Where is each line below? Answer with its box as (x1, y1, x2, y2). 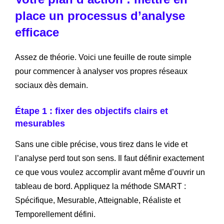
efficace (15, 25, 59, 39)
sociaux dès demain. (15, 80, 88, 89)
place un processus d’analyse (15, 8, 185, 22)
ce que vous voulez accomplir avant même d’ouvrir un (15, 167, 205, 176)
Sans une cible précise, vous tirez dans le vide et (15, 139, 187, 148)
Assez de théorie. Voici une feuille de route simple (15, 52, 191, 61)
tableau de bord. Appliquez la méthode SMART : (15, 181, 186, 190)
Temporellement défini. (15, 209, 95, 218)
